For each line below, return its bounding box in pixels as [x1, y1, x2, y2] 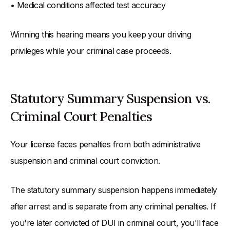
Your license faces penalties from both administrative [10, 139, 201, 150]
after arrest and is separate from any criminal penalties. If [10, 201, 216, 212]
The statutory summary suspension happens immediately [10, 185, 217, 196]
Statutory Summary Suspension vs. [10, 90, 210, 107]
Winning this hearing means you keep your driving [10, 29, 191, 40]
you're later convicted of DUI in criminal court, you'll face [10, 218, 218, 228]
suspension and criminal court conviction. [10, 156, 160, 166]
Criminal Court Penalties [10, 108, 152, 125]
